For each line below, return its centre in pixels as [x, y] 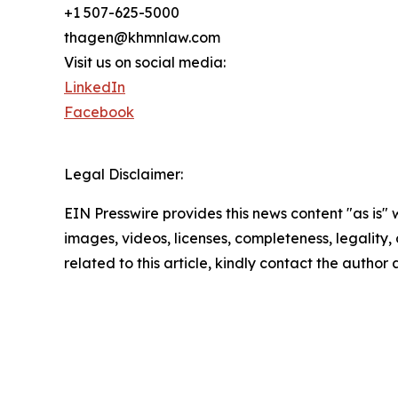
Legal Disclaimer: [123, 175]
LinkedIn [95, 88]
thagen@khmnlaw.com [142, 38]
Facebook [99, 112]
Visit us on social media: [145, 63]
